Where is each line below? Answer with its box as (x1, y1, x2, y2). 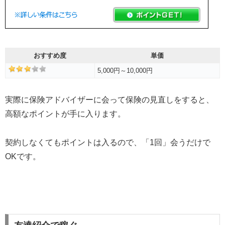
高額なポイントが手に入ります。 (5, 109, 126, 119)
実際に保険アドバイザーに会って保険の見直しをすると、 (5, 95, 214, 104)
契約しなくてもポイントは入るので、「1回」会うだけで (5, 138, 210, 147)
